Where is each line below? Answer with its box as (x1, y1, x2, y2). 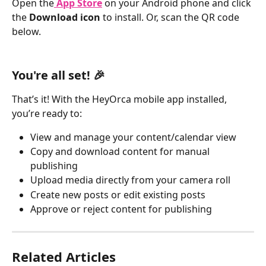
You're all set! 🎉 (12, 66, 105, 83)
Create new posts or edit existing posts (30, 188, 205, 201)
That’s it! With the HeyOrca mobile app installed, (12, 92, 229, 106)
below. (12, 25, 43, 39)
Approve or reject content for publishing (30, 202, 212, 216)
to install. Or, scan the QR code (103, 11, 242, 24)
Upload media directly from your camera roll (30, 173, 230, 187)
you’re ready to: (12, 106, 82, 120)
